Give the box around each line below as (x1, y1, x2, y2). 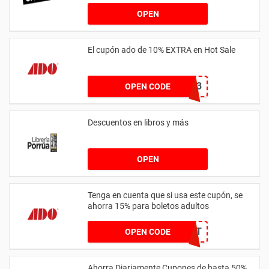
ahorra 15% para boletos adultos (88, 201, 209, 211)
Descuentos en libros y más (88, 117, 189, 127)
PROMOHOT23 (139, 80, 202, 92)
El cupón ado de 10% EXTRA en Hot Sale (88, 44, 235, 55)
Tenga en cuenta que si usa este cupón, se (88, 190, 243, 200)
